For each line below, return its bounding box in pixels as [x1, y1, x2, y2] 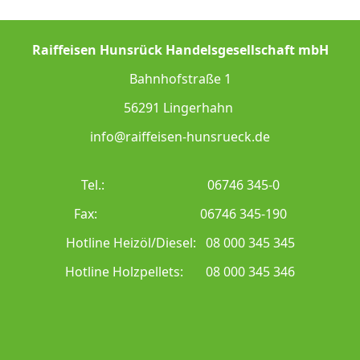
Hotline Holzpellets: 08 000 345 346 [65, 263, 295, 281]
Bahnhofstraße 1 [129, 70, 231, 88]
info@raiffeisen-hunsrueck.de [90, 128, 270, 146]
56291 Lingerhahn [124, 99, 236, 117]
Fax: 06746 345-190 [73, 205, 287, 223]
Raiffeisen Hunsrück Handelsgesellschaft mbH [31, 41, 329, 59]
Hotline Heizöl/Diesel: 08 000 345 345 [65, 234, 295, 252]
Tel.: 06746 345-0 [80, 176, 280, 194]
